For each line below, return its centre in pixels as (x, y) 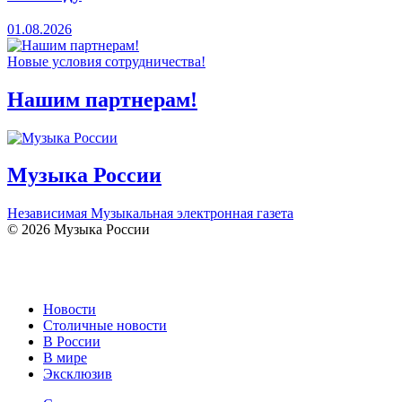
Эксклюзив (78, 374)
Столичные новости (105, 326)
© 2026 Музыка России (79, 230)
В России (72, 342)
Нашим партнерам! (102, 99)
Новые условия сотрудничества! (106, 61)
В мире (65, 358)
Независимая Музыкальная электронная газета (150, 214)
